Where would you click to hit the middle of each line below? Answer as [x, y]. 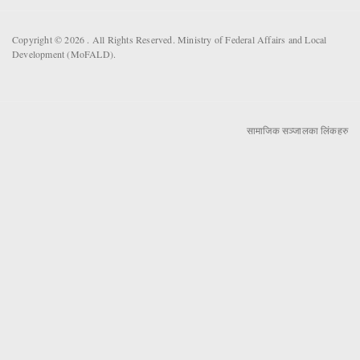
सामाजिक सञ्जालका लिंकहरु [297, 131]
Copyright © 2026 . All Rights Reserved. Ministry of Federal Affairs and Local [170, 40]
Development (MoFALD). [64, 54]
